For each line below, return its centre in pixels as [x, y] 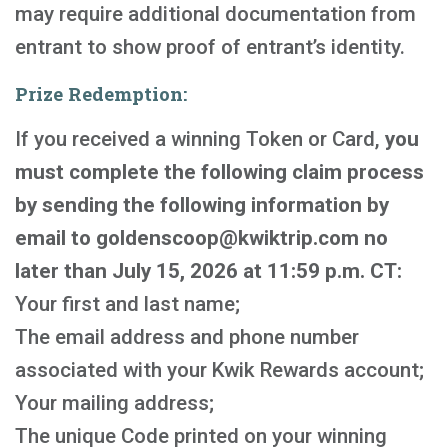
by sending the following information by [202, 205]
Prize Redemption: [101, 93]
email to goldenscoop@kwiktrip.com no [201, 238]
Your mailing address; [114, 403]
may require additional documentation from [215, 14]
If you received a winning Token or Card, [200, 139]
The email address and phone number [187, 337]
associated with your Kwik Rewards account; [219, 370]
